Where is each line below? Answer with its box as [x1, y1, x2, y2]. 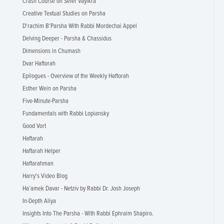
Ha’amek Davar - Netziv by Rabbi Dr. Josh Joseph [22, 184, 140, 193]
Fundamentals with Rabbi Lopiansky [22, 109, 109, 118]
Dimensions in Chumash [22, 47, 80, 55]
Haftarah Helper [22, 147, 60, 155]
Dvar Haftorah [22, 59, 55, 68]
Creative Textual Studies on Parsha [22, 9, 105, 18]
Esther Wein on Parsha [22, 84, 76, 93]
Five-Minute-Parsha [22, 97, 68, 105]
